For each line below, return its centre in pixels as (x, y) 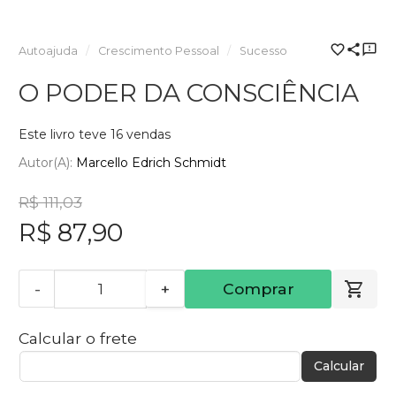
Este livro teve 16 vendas (95, 135)
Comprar (258, 288)
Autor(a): (47, 162)
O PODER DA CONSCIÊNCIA (189, 93)
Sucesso (263, 51)
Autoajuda (48, 51)
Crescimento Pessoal (158, 51)
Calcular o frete (78, 338)
